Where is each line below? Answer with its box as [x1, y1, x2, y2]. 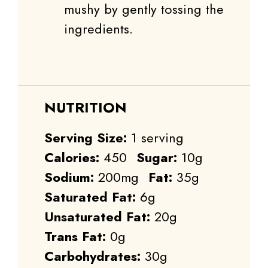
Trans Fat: [44, 227, 106, 246]
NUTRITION [44, 97, 127, 118]
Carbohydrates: [44, 246, 141, 266]
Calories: [44, 148, 99, 167]
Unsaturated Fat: [44, 207, 150, 227]
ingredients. [64, 19, 133, 39]
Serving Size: [44, 128, 127, 148]
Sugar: [136, 148, 177, 167]
